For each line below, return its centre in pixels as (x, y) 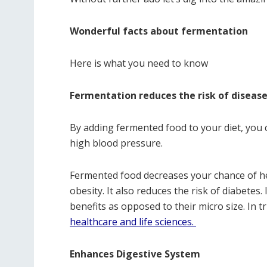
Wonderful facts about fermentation (159, 31)
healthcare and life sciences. (132, 222)
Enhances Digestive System (135, 254)
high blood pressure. (116, 143)
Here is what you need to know (139, 63)
